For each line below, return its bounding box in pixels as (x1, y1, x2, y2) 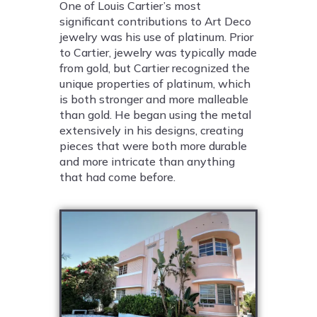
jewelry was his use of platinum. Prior (59, 30, 253, 44)
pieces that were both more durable (59, 139, 247, 153)
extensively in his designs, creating (59, 123, 243, 137)
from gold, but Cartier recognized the (59, 61, 250, 75)
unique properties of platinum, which (59, 76, 250, 91)
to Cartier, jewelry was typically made (59, 45, 257, 59)
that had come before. (59, 170, 175, 184)
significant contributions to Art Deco (59, 14, 251, 28)
